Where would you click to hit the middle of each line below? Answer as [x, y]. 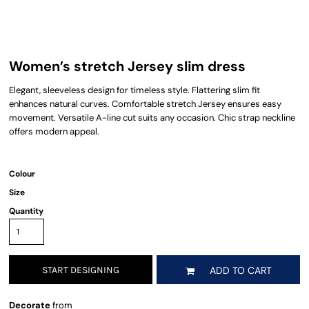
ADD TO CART [240, 271]
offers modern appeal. [54, 131]
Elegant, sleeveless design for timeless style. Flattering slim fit [134, 90]
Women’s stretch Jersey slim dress [127, 66]
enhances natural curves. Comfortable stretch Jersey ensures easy [145, 104]
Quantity [26, 211]
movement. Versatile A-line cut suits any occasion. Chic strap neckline [152, 118]
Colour [22, 174]
